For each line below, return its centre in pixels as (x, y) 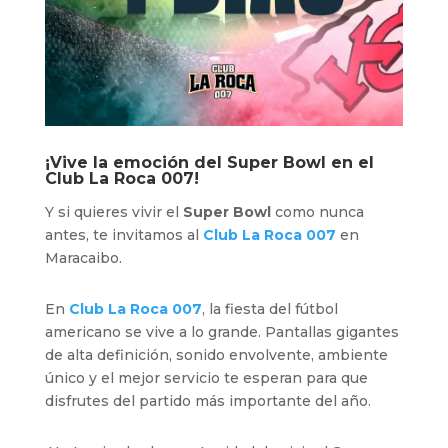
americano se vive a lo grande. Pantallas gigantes (221, 331)
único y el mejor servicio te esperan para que (206, 377)
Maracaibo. (83, 257)
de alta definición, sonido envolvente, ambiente (216, 354)
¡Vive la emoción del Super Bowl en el (209, 162)
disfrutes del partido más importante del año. (207, 400)
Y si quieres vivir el (113, 211)
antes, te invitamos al (123, 234)
